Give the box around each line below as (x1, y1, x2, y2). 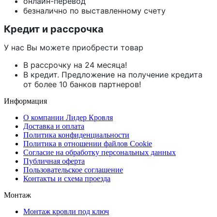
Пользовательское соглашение (23, 165, 123, 174)
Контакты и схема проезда (23, 174, 110, 183)
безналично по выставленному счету (23, 5, 166, 15)
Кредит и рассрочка (4, 23, 106, 35)
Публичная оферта (23, 156, 85, 165)
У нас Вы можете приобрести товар (4, 42, 146, 52)
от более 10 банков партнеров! (23, 79, 141, 89)
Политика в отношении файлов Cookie (23, 139, 152, 148)
